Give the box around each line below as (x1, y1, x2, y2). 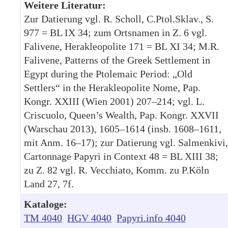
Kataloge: (24, 198, 67, 210)
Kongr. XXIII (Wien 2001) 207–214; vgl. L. (24, 95, 205, 107)
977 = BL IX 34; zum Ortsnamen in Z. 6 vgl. (24, 26, 207, 38)
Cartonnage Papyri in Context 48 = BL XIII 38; (24, 150, 218, 162)
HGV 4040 (67, 212, 111, 223)
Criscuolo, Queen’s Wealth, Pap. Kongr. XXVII (24, 109, 219, 121)
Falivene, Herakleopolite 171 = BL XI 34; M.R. (24, 40, 219, 52)
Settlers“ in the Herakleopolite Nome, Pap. (24, 81, 201, 93)
